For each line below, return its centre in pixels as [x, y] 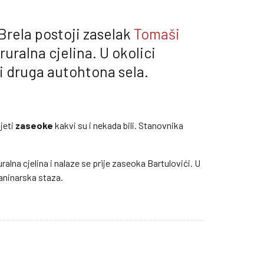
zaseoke [34, 126]
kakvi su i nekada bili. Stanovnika [118, 126]
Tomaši [157, 34]
